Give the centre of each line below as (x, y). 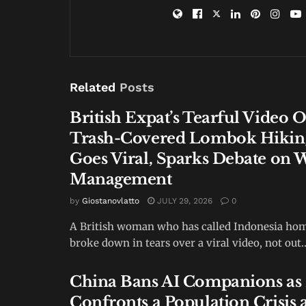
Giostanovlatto (111, 200)
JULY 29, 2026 (183, 200)
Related (93, 87)
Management (121, 179)
